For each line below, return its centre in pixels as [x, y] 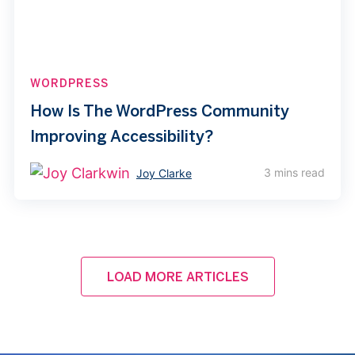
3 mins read [295, 173]
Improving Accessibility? [121, 136]
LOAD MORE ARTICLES [177, 277]
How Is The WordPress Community [159, 110]
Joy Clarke [164, 174]
